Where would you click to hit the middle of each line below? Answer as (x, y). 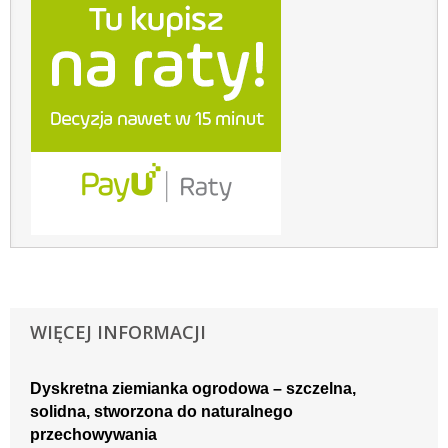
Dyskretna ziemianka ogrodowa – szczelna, (193, 388)
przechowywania (93, 434)
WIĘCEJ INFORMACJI (118, 331)
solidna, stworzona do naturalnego (161, 411)
